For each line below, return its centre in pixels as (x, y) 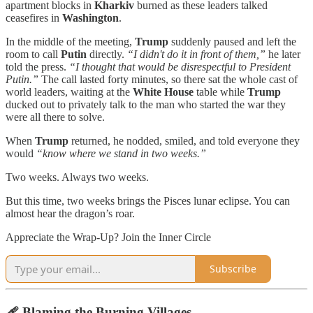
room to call (33, 54)
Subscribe (233, 269)
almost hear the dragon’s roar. (70, 213)
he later (283, 54)
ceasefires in (34, 17)
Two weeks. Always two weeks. (77, 177)
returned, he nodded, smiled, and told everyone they (184, 140)
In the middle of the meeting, (70, 41)
